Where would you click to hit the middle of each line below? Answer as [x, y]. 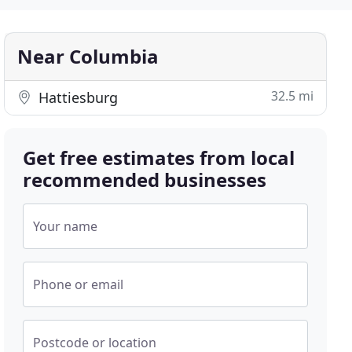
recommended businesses [145, 180]
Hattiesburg [77, 97]
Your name [66, 226]
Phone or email [79, 284]
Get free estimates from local [159, 158]
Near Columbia [88, 56]
